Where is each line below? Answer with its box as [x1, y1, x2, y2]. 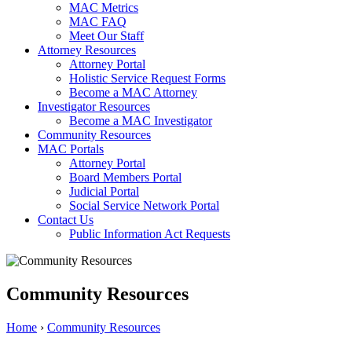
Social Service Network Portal [69, 199, 219, 213]
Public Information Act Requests [69, 227, 230, 241]
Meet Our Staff [69, 29, 144, 43]
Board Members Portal [69, 170, 181, 185]
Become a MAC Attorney [69, 86, 197, 100]
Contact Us [38, 213, 93, 227]
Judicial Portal [69, 185, 139, 199]
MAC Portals [38, 142, 104, 156]
